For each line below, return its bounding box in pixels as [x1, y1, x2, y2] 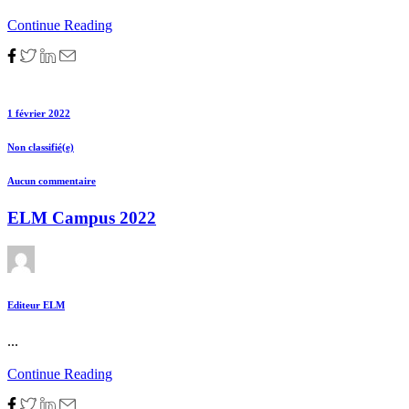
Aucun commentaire [7, 174, 96, 186]
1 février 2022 [7, 107, 70, 119]
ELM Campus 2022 [7, 208, 156, 228]
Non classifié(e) [7, 141, 74, 152]
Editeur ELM [7, 299, 65, 311]
